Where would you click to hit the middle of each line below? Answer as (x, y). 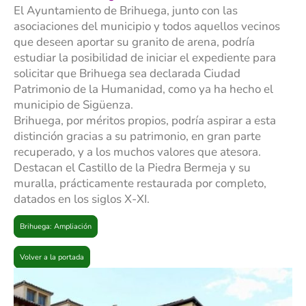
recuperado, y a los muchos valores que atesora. (137, 152)
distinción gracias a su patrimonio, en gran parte (137, 137)
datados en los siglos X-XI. (82, 199)
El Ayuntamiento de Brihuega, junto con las (126, 11)
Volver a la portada (52, 258)
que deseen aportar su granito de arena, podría (134, 42)
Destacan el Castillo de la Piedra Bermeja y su (132, 168)
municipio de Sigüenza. (73, 105)
